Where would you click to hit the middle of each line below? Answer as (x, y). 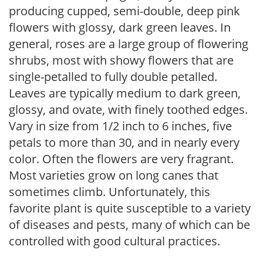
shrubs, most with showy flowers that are (121, 60)
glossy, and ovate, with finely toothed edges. (128, 109)
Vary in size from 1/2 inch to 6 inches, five (120, 126)
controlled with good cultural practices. (114, 241)
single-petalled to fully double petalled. (113, 77)
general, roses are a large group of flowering (129, 44)
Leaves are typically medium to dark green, (125, 93)
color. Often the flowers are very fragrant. (121, 159)
